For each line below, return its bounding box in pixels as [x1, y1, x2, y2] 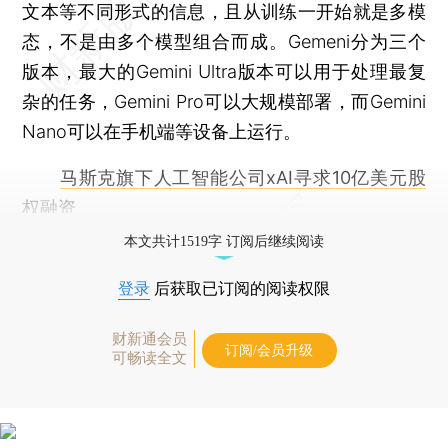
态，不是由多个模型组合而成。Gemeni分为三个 [22, 30, 426, 52]
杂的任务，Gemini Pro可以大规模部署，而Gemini [22, 90, 426, 112]
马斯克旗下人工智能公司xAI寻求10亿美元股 [59, 166, 426, 188]
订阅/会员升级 [225, 342, 313, 358]
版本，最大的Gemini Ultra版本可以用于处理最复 [22, 60, 426, 82]
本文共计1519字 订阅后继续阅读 [124, 233, 324, 249]
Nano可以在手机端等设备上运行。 [22, 120, 302, 142]
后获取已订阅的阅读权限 [150, 279, 330, 297]
